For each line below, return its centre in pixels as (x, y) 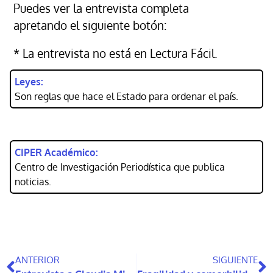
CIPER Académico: (56, 152)
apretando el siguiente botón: (90, 25)
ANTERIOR (37, 260)
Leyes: (29, 81)
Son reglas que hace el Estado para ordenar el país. (126, 96)
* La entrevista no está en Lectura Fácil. (115, 53)
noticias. (33, 181)
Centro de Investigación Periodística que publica (120, 167)
